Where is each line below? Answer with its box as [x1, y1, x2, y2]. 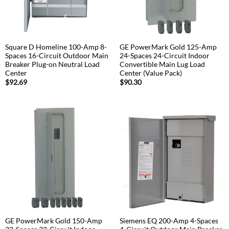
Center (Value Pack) [119, 69, 182, 78]
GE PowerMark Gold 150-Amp [5, 216, 102, 225]
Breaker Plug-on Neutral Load [5, 60, 100, 69]
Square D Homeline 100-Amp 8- [5, 43, 107, 52]
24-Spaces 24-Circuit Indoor [119, 52, 210, 60]
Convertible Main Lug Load [119, 60, 205, 69]
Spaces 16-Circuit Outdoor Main [5, 52, 108, 60]
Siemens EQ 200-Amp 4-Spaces [119, 216, 218, 225]
